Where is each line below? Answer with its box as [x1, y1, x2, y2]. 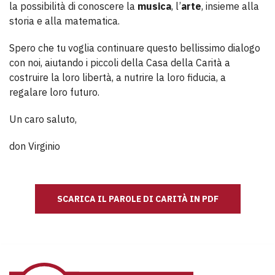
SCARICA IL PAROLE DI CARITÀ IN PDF [56, 193, 219, 204]
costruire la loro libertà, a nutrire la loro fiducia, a [9, 71, 226, 83]
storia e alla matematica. [9, 15, 120, 27]
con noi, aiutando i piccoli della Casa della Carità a [9, 56, 230, 69]
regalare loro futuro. [9, 86, 99, 98]
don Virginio [9, 140, 60, 152]
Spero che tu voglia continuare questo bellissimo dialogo [9, 42, 260, 54]
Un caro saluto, [9, 113, 77, 125]
